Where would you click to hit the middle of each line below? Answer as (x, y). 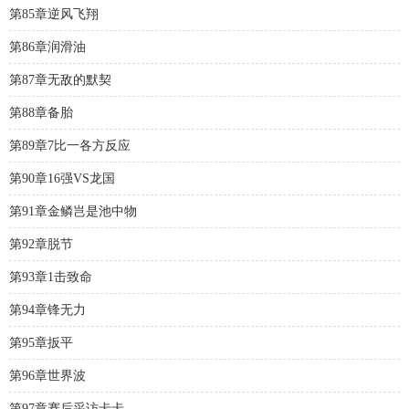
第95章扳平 (41, 343)
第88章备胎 (41, 113)
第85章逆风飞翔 (54, 14)
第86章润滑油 (47, 47)
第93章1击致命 (51, 277)
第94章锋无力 (47, 310)
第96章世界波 (47, 376)
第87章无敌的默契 (60, 80)
